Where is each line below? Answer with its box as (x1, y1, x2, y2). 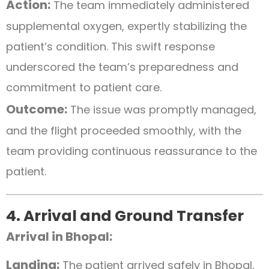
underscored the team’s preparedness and (6, 59, 238, 74)
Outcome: (6, 100, 67, 118)
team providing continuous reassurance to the (6, 143, 257, 159)
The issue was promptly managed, (67, 101, 256, 117)
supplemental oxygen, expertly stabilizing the (6, 18, 247, 34)
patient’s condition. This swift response (6, 38, 215, 54)
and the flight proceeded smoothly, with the (6, 122, 241, 138)
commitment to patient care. (6, 79, 162, 95)
